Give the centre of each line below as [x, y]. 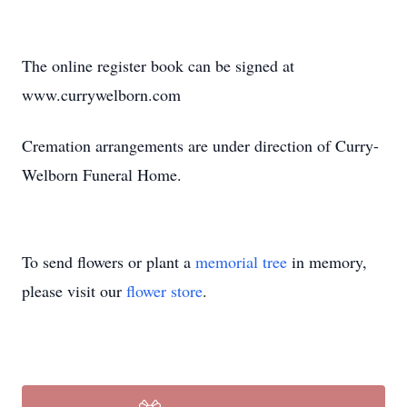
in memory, [327, 262]
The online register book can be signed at [158, 65]
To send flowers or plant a [109, 262]
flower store [164, 291]
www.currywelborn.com [101, 94]
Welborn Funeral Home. [102, 174]
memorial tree [241, 262]
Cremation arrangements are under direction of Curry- [200, 145]
